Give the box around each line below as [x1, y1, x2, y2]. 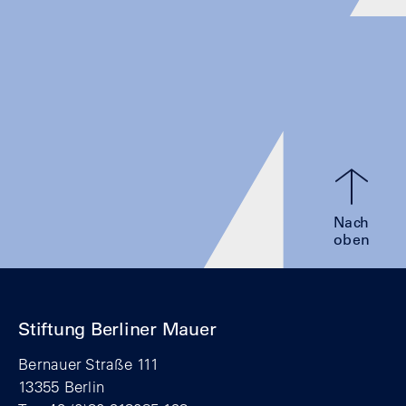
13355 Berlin [18, 377, 105, 397]
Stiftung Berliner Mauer [18, 317, 217, 340]
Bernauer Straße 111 [18, 354, 159, 374]
